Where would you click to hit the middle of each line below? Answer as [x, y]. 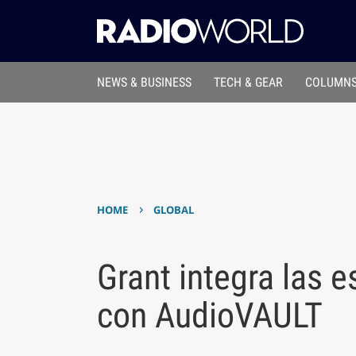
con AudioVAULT [209, 315]
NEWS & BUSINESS [144, 83]
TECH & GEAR [249, 83]
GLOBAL [174, 210]
